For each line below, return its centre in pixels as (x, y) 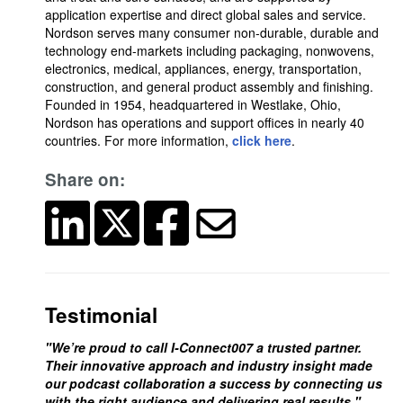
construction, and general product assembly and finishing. (209, 86)
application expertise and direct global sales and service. (206, 14)
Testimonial (101, 315)
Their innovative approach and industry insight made (209, 365)
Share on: (85, 179)
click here (262, 140)
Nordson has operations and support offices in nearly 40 (205, 122)
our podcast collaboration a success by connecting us (214, 383)
